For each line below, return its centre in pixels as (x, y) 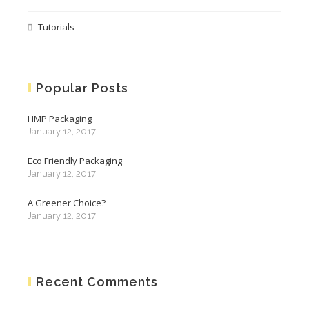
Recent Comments (97, 281)
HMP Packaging (60, 118)
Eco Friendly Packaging (75, 160)
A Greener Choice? (67, 202)
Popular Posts (82, 88)
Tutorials (56, 27)
